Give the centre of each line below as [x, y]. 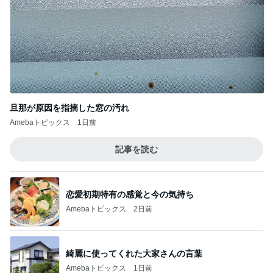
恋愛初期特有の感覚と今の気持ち [130, 194]
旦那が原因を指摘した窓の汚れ [69, 108]
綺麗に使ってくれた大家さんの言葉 [134, 253]
